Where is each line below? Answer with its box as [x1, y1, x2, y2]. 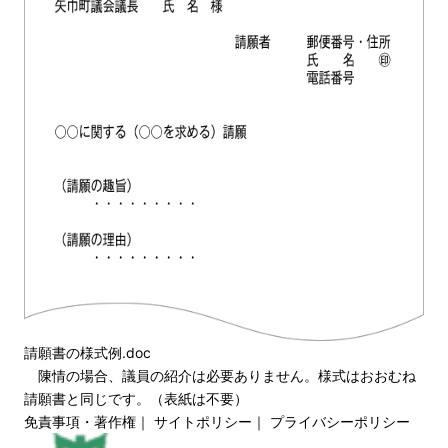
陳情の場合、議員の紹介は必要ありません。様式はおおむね [24, 366, 416, 384]
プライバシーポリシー [270, 412, 410, 430]
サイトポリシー [154, 412, 252, 430]
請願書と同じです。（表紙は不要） [24, 389, 248, 407]
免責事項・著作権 [24, 412, 136, 430]
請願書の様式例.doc [24, 343, 151, 361]
